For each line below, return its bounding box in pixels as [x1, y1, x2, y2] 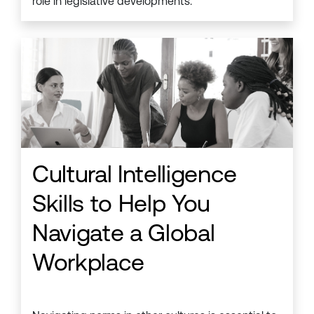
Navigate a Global [32, 218, 215, 247]
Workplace [32, 247, 144, 276]
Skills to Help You [32, 189, 210, 217]
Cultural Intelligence [32, 159, 237, 188]
